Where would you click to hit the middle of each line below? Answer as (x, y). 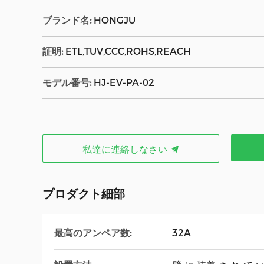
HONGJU (115, 20)
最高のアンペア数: (93, 233)
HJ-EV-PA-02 (124, 83)
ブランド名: (67, 20)
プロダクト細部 (84, 194)
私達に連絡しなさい (126, 149)
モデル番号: (67, 83)
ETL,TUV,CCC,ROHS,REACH (128, 52)
